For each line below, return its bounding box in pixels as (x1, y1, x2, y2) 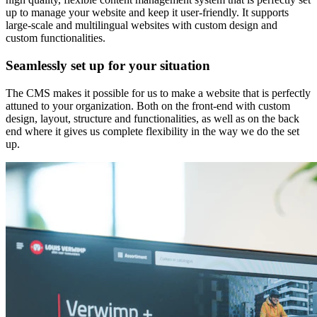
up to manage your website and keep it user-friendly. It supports (6, 6, 289, 19)
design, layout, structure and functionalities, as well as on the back (6, 112, 299, 125)
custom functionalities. (6, 32, 105, 45)
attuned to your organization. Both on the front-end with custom (6, 99, 290, 112)
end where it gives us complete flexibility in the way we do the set (6, 125, 299, 137)
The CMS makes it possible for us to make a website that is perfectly (6, 86, 311, 99)
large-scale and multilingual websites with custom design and (6, 19, 277, 32)
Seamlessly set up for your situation (6, 58, 210, 74)
